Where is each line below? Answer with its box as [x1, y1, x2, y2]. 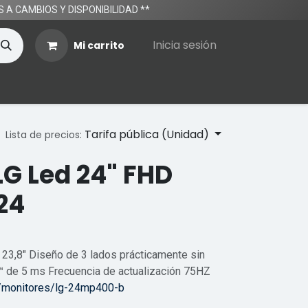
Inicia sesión [153, 37, 217, 53]
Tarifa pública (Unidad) [85, 126, 210, 142]
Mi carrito [74, 38, 124, 52]
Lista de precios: [5, 128, 82, 142]
